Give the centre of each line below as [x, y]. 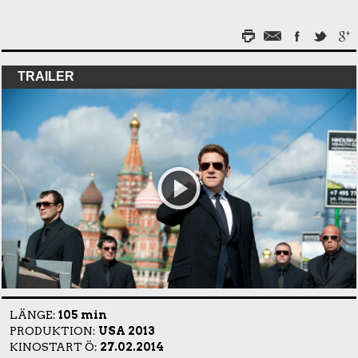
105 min [83, 314]
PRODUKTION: [54, 330]
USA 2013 [127, 330]
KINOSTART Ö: [55, 346]
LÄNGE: [34, 314]
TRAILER [46, 77]
